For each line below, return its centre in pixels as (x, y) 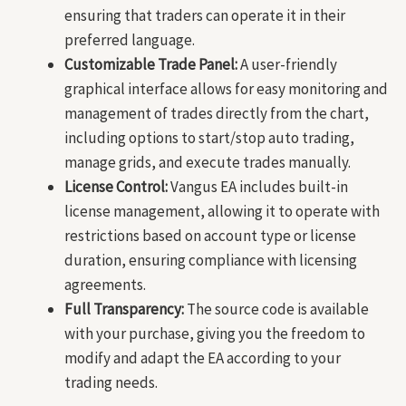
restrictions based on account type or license (210, 236)
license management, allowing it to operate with (222, 212)
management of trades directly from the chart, (217, 114)
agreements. (105, 285)
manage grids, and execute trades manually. (208, 163)
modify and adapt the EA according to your (203, 358)
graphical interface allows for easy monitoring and (226, 89)
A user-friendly (287, 65)
